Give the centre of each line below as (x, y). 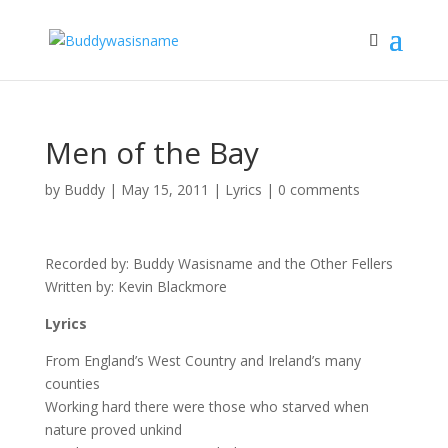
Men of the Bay (151, 152)
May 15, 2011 (164, 189)
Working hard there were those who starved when (206, 406)
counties (72, 383)
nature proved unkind (113, 429)
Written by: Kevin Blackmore (135, 286)
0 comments (318, 189)
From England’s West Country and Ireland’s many (202, 360)
